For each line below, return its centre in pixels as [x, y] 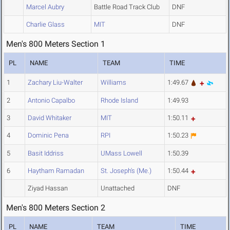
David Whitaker [50, 118]
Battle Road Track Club [127, 7]
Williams [113, 83]
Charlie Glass [45, 25]
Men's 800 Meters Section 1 [56, 44]
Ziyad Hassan [48, 188]
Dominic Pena [48, 136]
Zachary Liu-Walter [55, 83]
